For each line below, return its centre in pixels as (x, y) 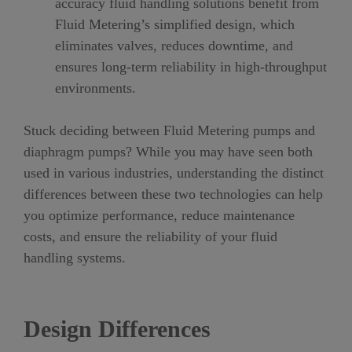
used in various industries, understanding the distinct (174, 173)
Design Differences (117, 329)
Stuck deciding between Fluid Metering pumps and (169, 130)
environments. (95, 88)
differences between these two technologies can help (173, 194)
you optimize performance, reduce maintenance (159, 215)
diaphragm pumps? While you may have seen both (168, 152)
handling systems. (75, 258)
